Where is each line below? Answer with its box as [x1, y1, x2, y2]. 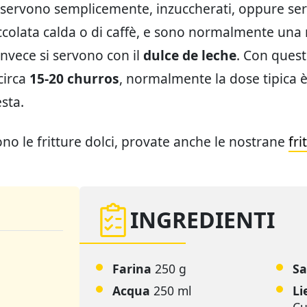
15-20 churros [26, 69, 119, 88]
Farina [112, 260, 155, 278]
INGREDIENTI [130, 205, 275, 235]
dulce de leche [143, 46, 236, 65]
